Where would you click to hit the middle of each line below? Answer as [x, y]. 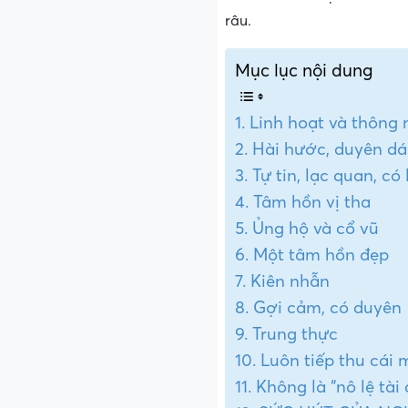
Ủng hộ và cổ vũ [315, 228]
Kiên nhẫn [290, 281]
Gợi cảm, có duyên [327, 307]
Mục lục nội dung [304, 70]
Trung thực [295, 334]
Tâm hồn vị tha [311, 202]
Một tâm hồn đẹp [321, 255]
